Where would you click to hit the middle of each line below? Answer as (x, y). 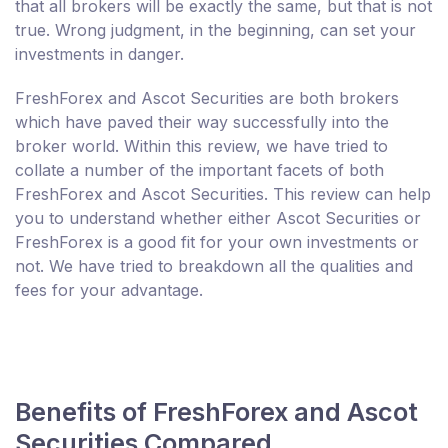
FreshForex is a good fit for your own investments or (217, 242)
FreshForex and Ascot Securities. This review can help (223, 194)
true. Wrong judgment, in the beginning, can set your (215, 30)
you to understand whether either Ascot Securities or (218, 218)
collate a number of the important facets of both (199, 170)
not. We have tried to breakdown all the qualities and (214, 266)
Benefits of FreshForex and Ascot (216, 412)
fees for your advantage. (109, 290)
